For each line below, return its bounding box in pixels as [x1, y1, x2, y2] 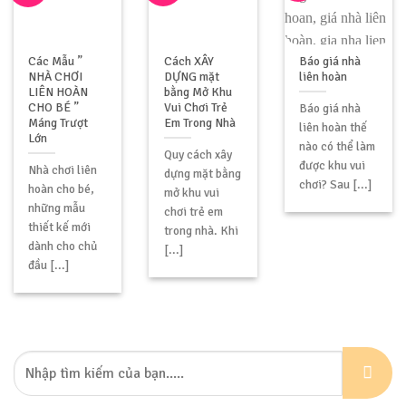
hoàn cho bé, [28, 180, 95, 197]
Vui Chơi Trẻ [163, 100, 227, 116]
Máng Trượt [28, 115, 89, 131]
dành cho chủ [28, 237, 98, 254]
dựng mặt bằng [163, 165, 241, 181]
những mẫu [28, 199, 86, 216]
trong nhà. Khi [163, 222, 238, 238]
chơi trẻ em [163, 203, 223, 219]
